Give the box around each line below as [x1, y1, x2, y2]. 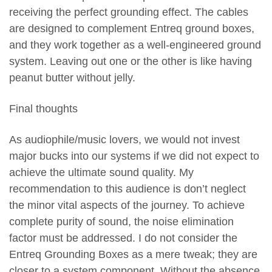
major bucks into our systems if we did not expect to [9, 149, 259, 162]
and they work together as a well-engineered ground [9, 38, 261, 51]
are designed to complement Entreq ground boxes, [9, 22, 254, 35]
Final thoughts [9, 102, 78, 115]
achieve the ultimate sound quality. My [9, 166, 194, 178]
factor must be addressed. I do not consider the [9, 231, 237, 244]
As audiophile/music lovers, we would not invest [9, 133, 240, 146]
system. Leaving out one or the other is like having [9, 55, 252, 67]
